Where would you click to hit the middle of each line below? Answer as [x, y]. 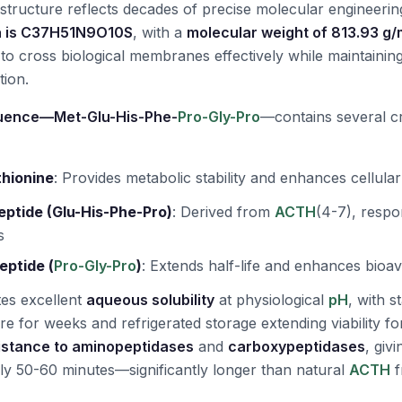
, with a [160, 32]
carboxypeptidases [297, 346]
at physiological [271, 300]
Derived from [227, 212]
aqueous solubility [150, 300]
